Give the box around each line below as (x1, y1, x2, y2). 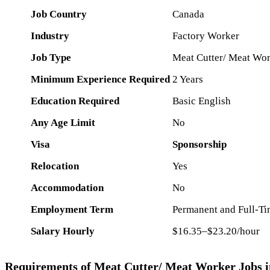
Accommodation (31, 181, 104, 193)
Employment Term (31, 203, 113, 215)
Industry (31, 30, 69, 42)
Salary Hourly (31, 225, 95, 237)
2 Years (172, 73, 203, 85)
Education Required (31, 95, 119, 107)
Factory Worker (172, 30, 239, 42)
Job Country (31, 8, 87, 20)
